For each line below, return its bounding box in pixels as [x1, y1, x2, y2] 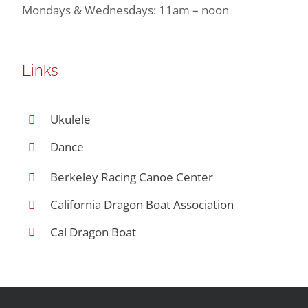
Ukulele [49, 111, 91, 127]
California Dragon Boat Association [49, 196, 234, 212]
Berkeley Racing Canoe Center [49, 168, 213, 185]
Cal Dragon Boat [49, 223, 139, 240]
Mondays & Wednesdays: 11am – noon [21, 1, 229, 18]
